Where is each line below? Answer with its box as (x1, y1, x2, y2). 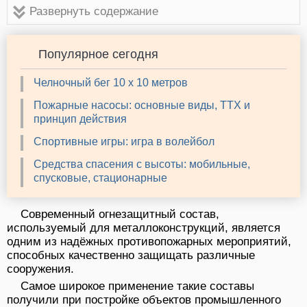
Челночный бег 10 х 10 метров (34, 76, 188, 88)
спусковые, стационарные (34, 171, 167, 184)
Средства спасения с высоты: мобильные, (34, 158, 250, 170)
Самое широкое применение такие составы (21, 279, 254, 293)
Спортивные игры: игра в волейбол (34, 135, 214, 147)
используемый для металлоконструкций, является (7, 221, 280, 234)
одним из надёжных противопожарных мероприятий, (7, 234, 291, 248)
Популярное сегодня (38, 47, 158, 61)
